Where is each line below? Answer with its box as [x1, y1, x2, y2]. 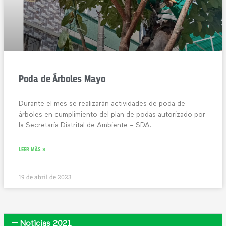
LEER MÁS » [19, 145, 46, 153]
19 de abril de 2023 [19, 172, 72, 181]
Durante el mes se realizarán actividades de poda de [19, 100, 186, 107]
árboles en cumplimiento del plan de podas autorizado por [19, 110, 206, 118]
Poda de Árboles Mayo [19, 72, 106, 85]
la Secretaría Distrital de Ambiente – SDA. [19, 121, 152, 129]
